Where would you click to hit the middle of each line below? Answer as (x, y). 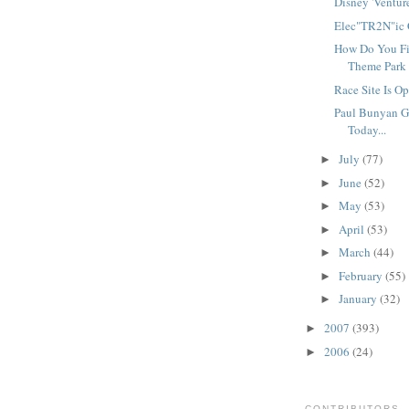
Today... (367, 130)
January (359, 299)
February (362, 275)
